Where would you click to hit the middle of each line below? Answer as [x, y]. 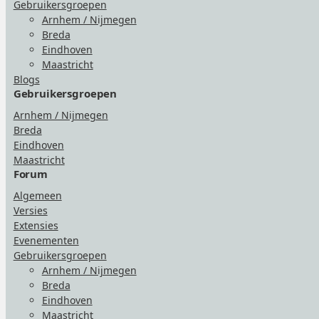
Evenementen [46, 240]
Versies [30, 210]
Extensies [36, 225]
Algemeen [37, 195]
